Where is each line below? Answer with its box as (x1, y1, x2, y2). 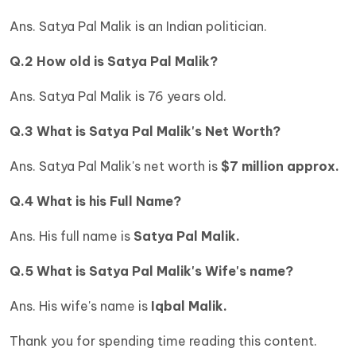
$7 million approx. (221, 158, 339, 175)
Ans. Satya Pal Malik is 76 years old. (10, 88, 226, 105)
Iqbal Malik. (151, 298, 227, 315)
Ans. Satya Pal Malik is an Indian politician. (10, 18, 267, 35)
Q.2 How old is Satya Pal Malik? (10, 53, 218, 70)
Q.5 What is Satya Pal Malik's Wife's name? (10, 263, 293, 280)
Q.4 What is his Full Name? (10, 193, 181, 210)
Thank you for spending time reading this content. (10, 333, 317, 350)
